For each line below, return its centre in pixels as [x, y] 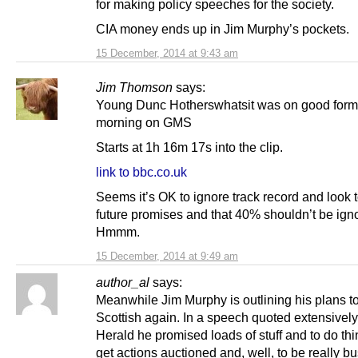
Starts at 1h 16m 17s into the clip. [189, 147]
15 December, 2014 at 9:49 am [167, 257]
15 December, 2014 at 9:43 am [167, 53]
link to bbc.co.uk [141, 172]
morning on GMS [144, 122]
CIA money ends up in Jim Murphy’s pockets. [223, 28]
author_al [123, 282]
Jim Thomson [134, 87]
